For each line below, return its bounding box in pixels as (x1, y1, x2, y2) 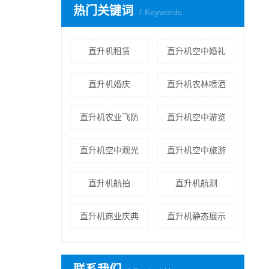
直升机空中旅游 (166, 146, 226, 155)
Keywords (145, 7, 182, 17)
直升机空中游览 (166, 113, 226, 122)
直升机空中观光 (80, 146, 139, 155)
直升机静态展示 (166, 212, 226, 221)
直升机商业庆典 (80, 212, 139, 221)
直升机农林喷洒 (166, 80, 226, 89)
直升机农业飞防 (80, 113, 139, 122)
